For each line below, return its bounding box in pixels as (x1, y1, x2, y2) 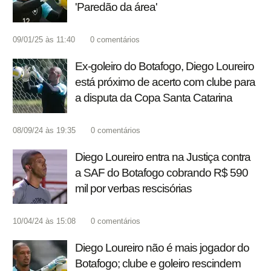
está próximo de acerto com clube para (75, 76, 255, 89)
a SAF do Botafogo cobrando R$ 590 (75, 166, 248, 180)
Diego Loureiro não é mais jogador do (75, 241, 249, 255)
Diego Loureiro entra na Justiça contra (75, 151, 250, 164)
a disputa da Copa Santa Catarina (75, 91, 232, 105)
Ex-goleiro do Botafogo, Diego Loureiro (75, 60, 254, 73)
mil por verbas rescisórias (75, 182, 192, 195)
